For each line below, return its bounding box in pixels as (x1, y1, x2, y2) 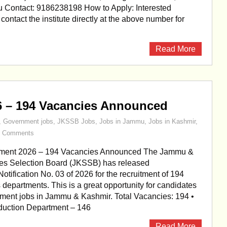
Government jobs (3, 118, 53, 125)
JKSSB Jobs (57, 118, 95, 125)
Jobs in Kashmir (148, 118, 196, 125)
